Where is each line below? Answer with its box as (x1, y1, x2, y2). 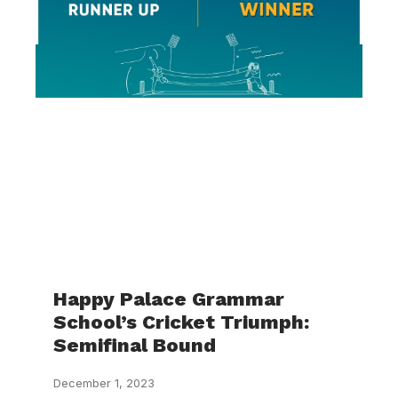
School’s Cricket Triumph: (53, 311, 309, 333)
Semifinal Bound (53, 334, 216, 356)
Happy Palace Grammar (53, 288, 284, 310)
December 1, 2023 (53, 376, 155, 390)
